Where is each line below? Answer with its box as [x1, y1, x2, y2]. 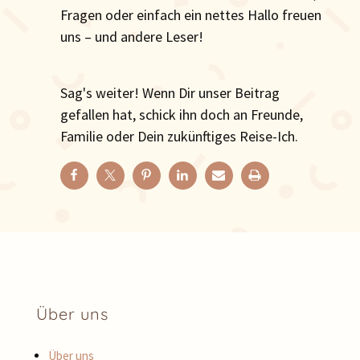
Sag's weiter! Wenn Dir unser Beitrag [59, 84, 280, 103]
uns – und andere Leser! [59, 27, 203, 47]
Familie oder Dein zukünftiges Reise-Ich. [59, 127, 298, 146]
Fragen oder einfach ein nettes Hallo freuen [59, 6, 321, 25]
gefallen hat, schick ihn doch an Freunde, [59, 105, 303, 125]
